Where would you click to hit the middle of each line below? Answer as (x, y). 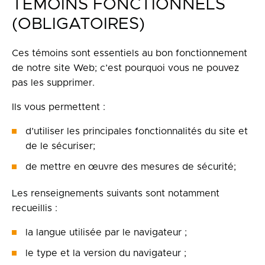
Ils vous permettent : (59, 107)
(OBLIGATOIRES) (78, 24)
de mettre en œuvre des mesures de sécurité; (131, 167)
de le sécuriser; (60, 146)
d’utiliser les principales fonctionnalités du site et (137, 131)
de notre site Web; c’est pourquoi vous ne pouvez (125, 68)
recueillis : (35, 208)
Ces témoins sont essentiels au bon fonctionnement (130, 53)
